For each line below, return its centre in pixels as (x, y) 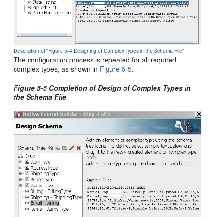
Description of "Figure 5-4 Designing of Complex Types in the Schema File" (99, 50)
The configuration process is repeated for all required (95, 59)
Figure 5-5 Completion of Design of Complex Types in (102, 87)
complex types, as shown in (57, 69)
